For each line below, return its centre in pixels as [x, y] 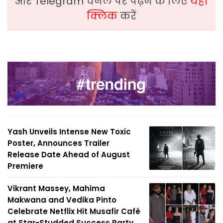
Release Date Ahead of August [69, 154]
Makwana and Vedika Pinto [62, 200]
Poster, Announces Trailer [58, 143]
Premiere [25, 166]
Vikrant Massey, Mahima [56, 188]
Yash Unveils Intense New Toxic [69, 131]
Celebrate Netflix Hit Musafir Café [74, 211]
